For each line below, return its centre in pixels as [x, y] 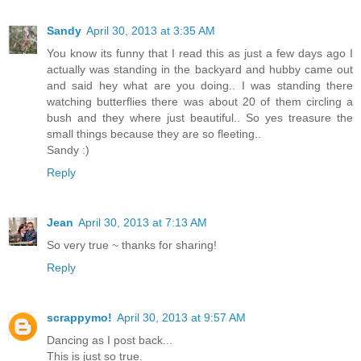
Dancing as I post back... [110, 340]
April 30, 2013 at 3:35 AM [151, 30]
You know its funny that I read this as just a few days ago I [200, 53]
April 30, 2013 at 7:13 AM [143, 222]
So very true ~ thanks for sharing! [132, 245]
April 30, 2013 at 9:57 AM [181, 317]
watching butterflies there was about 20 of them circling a [200, 101]
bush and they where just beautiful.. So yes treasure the [200, 117]
